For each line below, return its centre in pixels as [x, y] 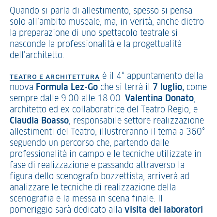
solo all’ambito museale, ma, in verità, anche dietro [107, 22]
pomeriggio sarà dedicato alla [67, 210]
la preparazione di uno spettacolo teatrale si [94, 33]
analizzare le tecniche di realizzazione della [93, 188]
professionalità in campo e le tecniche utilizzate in [106, 155]
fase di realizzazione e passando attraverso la [97, 166]
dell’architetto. [37, 56]
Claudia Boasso [39, 121]
